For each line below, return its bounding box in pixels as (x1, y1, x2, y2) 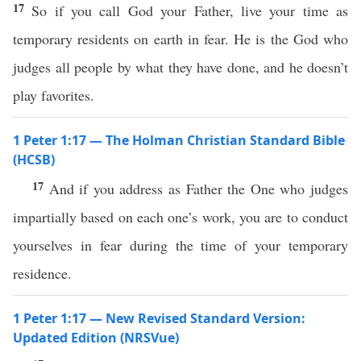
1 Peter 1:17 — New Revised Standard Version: (13, 309, 305, 327)
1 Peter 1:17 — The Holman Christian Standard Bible (13, 131, 345, 149)
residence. (13, 263, 72, 283)
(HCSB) (13, 151, 55, 168)
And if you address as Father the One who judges (48, 179, 349, 198)
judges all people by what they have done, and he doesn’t (13, 57, 348, 77)
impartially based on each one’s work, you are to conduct (13, 207, 348, 226)
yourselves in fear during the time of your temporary (13, 235, 348, 255)
